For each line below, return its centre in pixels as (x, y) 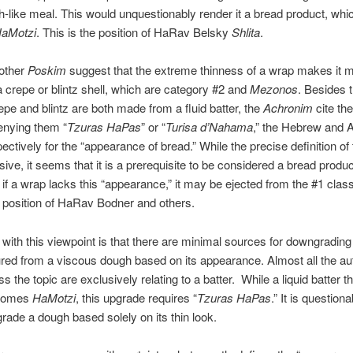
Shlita (245, 32)
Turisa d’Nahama (209, 127)
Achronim (288, 108)
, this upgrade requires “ (136, 297)
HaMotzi (54, 297)
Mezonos (273, 89)
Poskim (46, 70)
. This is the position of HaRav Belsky (134, 32)
